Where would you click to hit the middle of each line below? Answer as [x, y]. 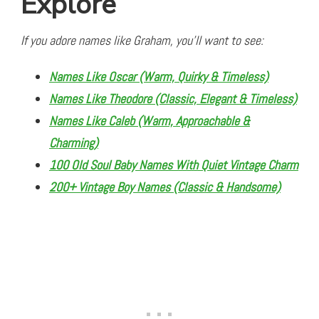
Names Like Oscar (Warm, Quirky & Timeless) [159, 77]
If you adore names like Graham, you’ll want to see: [142, 41]
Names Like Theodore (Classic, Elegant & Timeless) [173, 99]
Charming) [74, 143]
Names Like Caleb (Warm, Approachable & [150, 121]
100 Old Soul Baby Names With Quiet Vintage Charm [174, 165]
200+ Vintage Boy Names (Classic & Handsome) [165, 187]
